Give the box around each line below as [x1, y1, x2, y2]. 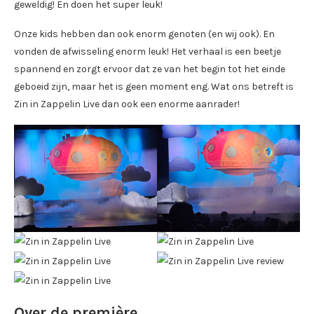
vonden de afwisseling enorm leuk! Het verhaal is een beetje [14, 45, 281, 57]
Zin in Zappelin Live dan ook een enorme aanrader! [14, 97, 240, 110]
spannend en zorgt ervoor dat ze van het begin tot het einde [14, 62, 285, 75]
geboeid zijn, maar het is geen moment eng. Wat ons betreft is [14, 80, 294, 93]
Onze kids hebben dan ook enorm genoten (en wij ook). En [14, 27, 275, 40]
